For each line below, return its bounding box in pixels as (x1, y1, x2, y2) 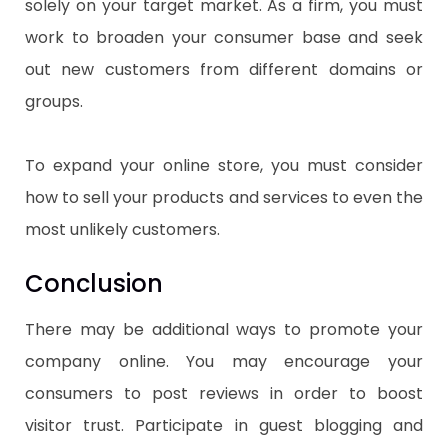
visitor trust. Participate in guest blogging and (25, 414, 423, 438)
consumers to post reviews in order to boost (25, 382, 423, 406)
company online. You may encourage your (25, 350, 423, 374)
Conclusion (25, 267, 163, 301)
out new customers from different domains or (25, 58, 423, 82)
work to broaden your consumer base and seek (25, 26, 423, 50)
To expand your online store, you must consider (25, 154, 423, 178)
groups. (25, 90, 83, 114)
